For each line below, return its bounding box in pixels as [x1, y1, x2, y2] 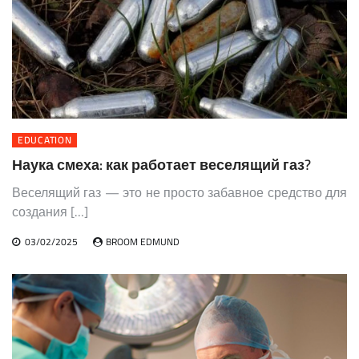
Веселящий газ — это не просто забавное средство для [12, 180, 347, 205]
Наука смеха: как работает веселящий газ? [12, 151, 311, 179]
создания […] [12, 200, 88, 224]
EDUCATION [18, 131, 72, 150]
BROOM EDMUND [106, 232, 179, 252]
